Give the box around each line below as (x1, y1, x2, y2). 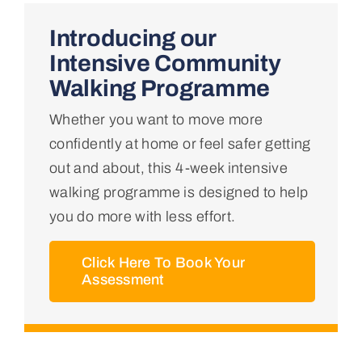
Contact (22, 341, 75, 357)
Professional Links (22, 234, 145, 250)
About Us (22, 74, 85, 90)
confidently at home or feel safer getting (48, 135, 311, 152)
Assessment (81, 271, 164, 288)
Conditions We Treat (22, 128, 158, 144)
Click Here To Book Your (81, 254, 246, 271)
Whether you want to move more (48, 111, 263, 128)
